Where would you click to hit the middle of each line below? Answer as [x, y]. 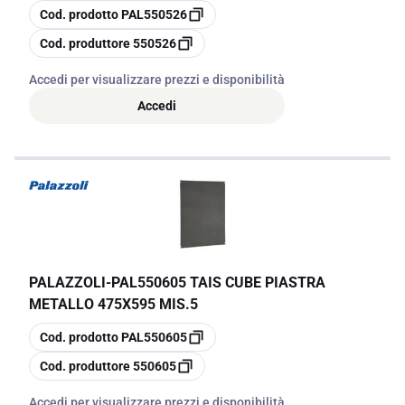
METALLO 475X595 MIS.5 [113, 304]
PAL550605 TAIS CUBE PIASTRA [218, 283]
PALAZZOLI [67, 283]
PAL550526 [154, 14]
